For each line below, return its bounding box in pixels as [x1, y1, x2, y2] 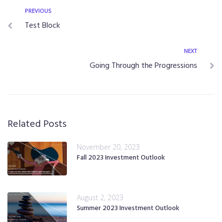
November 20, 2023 [77, 142, 140, 152]
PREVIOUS [25, 6, 51, 14]
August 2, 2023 [77, 192, 123, 202]
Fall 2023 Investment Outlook [77, 152, 165, 164]
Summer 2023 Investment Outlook [77, 202, 179, 214]
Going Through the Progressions [90, 59, 197, 72]
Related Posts [7, 116, 66, 132]
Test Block [25, 19, 60, 32]
